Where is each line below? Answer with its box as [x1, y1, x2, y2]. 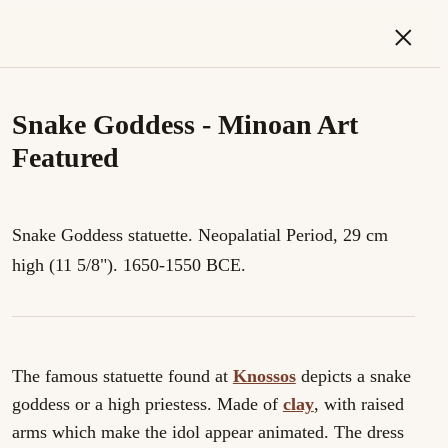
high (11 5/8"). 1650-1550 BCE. [11, 255, 246, 275]
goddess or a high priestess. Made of [11, 394, 283, 414]
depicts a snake [295, 366, 411, 386]
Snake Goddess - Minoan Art [11, 109, 358, 140]
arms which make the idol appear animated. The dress [11, 422, 404, 442]
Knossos [232, 366, 296, 386]
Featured [11, 142, 119, 173]
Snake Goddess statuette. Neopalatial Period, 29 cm [11, 225, 388, 245]
